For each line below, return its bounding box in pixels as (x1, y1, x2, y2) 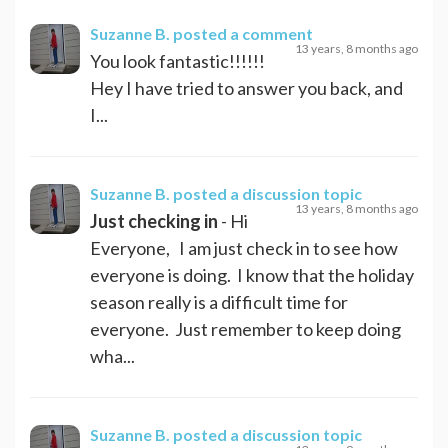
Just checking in (90, 209, 218, 232)
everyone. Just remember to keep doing (90, 317, 401, 340)
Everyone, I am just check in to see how (90, 236, 398, 259)
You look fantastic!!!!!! (90, 49, 265, 72)
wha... (90, 344, 135, 367)
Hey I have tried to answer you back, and (90, 76, 403, 99)
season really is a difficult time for (90, 290, 348, 313)
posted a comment (173, 23, 313, 43)
